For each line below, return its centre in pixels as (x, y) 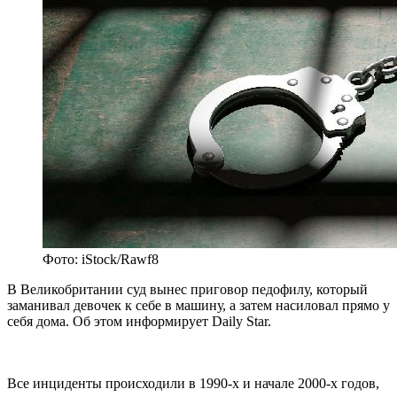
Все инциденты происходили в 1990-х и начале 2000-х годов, (193, 384)
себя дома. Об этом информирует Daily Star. (139, 322)
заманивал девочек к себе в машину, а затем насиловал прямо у (198, 306)
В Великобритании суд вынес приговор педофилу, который (187, 290)
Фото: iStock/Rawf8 (101, 260)
